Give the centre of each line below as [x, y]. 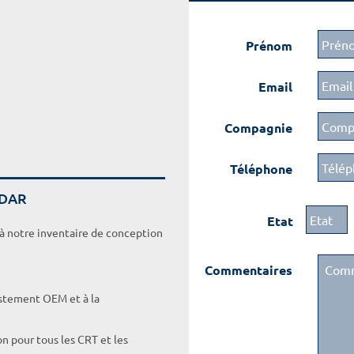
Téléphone [262, 169]
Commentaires [249, 270]
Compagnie [259, 128]
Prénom [269, 45]
